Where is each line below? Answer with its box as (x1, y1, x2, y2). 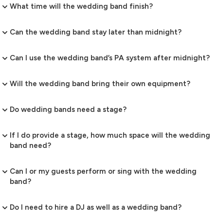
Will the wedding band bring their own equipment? (10, 79, 190, 89)
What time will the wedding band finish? (10, 2, 153, 11)
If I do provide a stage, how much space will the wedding (10, 131, 210, 140)
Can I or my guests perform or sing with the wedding (10, 167, 197, 176)
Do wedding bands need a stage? (10, 105, 127, 114)
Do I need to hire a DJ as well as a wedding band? (10, 203, 182, 212)
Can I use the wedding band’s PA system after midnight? (10, 54, 210, 63)
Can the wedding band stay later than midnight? (10, 28, 182, 37)
